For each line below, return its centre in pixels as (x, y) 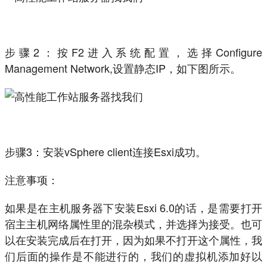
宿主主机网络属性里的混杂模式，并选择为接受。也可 (133, 224)
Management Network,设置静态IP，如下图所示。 (123, 68)
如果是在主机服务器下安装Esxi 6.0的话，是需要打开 (133, 208)
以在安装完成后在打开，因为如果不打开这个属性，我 (133, 240)
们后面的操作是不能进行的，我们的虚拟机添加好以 (133, 256)
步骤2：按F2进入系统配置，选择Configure (133, 52)
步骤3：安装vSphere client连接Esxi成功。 (105, 152)
